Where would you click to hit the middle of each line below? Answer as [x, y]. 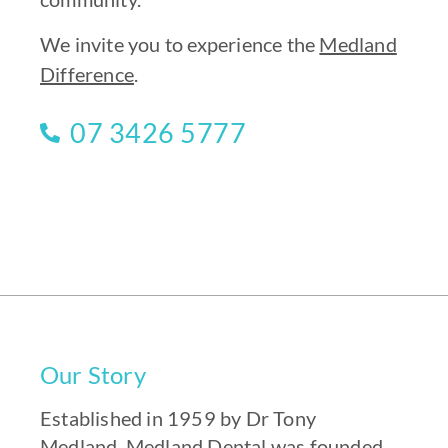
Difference [87, 73]
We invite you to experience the [180, 43]
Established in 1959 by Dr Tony [178, 418]
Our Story [93, 375]
